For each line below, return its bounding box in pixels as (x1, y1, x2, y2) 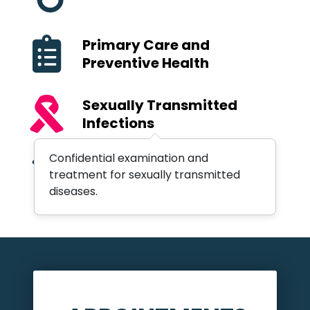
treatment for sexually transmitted (48, 167, 240, 183)
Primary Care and (82, 35, 210, 55)
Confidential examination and (48, 150, 208, 166)
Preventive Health (82, 53, 209, 73)
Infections (82, 113, 154, 133)
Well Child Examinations (82, 164, 255, 184)
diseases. (48, 183, 98, 199)
